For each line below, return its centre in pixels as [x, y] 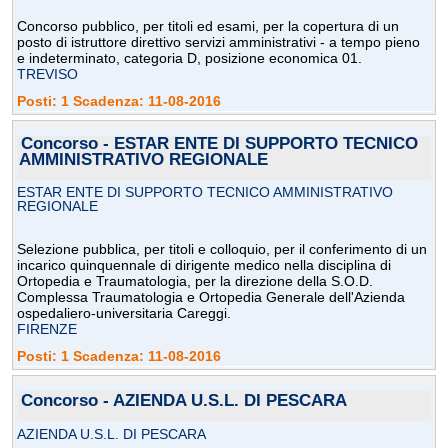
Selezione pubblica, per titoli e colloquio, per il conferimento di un [222, 249]
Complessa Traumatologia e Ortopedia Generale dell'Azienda [211, 297]
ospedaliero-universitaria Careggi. [124, 313]
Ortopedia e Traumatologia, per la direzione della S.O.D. [195, 281]
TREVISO [47, 74]
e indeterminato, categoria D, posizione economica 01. [189, 58]
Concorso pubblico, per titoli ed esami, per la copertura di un [208, 26]
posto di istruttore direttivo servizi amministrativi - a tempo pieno [218, 42]
